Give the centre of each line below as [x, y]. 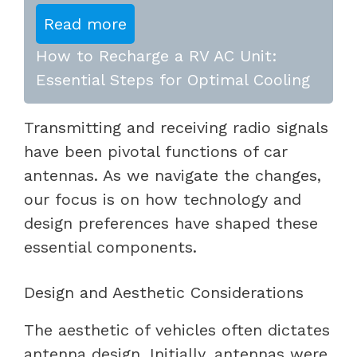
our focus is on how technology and [163, 199]
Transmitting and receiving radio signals [176, 127]
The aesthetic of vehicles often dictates [177, 330]
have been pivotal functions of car [156, 151]
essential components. [110, 247]
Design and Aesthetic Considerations [164, 292]
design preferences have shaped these [171, 223]
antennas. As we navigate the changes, [173, 175]
